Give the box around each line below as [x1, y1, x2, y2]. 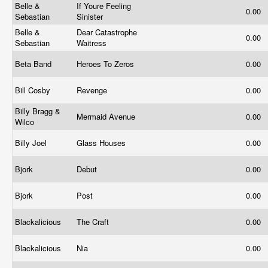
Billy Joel [15, 137, 49, 148]
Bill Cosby [15, 84, 53, 96]
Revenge [77, 84, 109, 96]
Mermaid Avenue [77, 111, 138, 122]
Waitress [77, 37, 109, 48]
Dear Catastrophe [77, 26, 137, 38]
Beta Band [15, 58, 54, 69]
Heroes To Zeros [77, 58, 136, 69]
